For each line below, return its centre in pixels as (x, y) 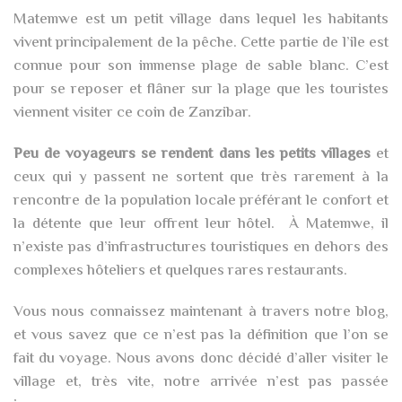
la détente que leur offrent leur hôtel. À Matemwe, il (201, 224)
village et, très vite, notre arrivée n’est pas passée (201, 382)
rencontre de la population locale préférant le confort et (201, 201)
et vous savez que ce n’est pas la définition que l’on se (201, 336)
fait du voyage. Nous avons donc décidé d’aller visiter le (201, 359)
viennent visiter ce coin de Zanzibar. (132, 113)
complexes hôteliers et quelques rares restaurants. (180, 271)
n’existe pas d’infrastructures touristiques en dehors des (201, 248)
